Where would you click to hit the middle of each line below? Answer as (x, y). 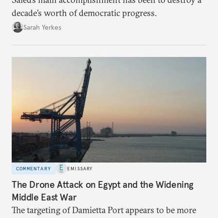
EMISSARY (80, 168)
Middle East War (44, 197)
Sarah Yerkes (42, 27)
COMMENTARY (34, 168)
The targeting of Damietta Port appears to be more (104, 210)
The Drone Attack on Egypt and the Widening (103, 184)
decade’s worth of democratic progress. (84, 13)
